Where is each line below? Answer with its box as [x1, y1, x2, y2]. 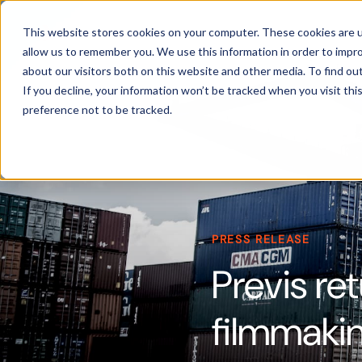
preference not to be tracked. [23, 103, 172, 116]
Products [283, 24, 337, 41]
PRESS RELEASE [212, 232, 310, 246]
